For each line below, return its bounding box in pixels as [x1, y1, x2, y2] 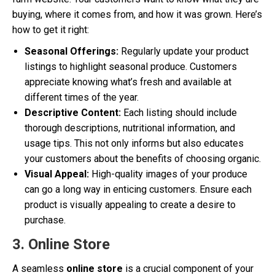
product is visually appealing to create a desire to [25, 199, 236, 211]
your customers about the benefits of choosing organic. [25, 153, 261, 165]
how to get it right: [12, 24, 89, 36]
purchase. [25, 214, 66, 226]
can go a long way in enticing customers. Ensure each [25, 184, 252, 195]
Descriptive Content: [25, 107, 121, 118]
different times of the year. [25, 91, 139, 103]
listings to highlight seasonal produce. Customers [25, 61, 237, 72]
